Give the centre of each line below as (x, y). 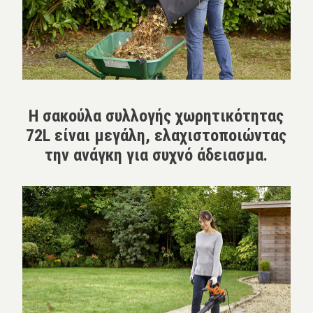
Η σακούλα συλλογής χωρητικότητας (156, 116)
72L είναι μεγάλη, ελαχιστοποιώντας (156, 135)
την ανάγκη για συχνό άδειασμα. (156, 155)
